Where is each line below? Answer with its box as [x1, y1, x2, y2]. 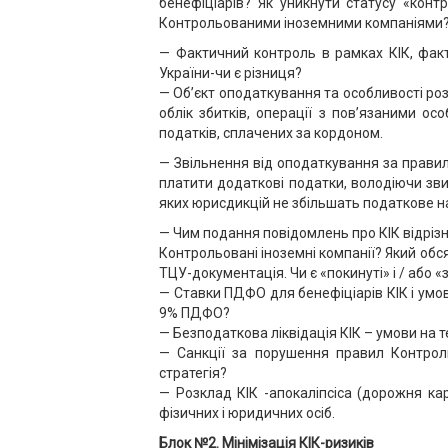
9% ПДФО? [159, 305, 230, 321]
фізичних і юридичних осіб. [159, 405, 335, 421]
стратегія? [159, 365, 227, 381]
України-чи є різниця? [159, 65, 302, 81]
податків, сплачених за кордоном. [159, 125, 383, 141]
